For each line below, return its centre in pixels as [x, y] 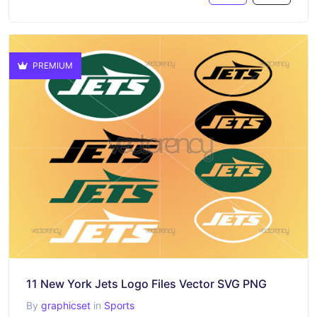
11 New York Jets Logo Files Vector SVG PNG [146, 284]
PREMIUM [52, 65]
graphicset [66, 305]
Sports [119, 305]
